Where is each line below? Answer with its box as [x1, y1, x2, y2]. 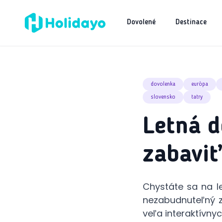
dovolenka [151, 81, 175, 87]
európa [191, 81, 208, 87]
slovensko [151, 94, 175, 100]
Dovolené [127, 19, 156, 26]
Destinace [175, 19, 207, 26]
